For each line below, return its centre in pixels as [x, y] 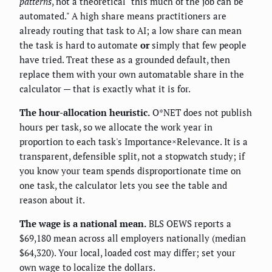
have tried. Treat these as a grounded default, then [125, 59]
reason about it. [52, 199]
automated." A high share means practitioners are [123, 15]
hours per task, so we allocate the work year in [116, 127]
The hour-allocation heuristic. [85, 112]
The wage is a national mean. [83, 223]
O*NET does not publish [201, 112]
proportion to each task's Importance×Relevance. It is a [134, 141]
